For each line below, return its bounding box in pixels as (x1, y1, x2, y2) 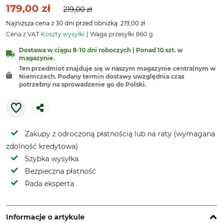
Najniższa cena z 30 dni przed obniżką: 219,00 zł (6, 19, 145, 27)
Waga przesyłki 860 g (89, 30, 153, 38)
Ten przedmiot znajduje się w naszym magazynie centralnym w (19, 65, 216, 72)
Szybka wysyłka (25, 154, 79, 163)
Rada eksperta (25, 179, 74, 188)
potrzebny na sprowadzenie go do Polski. (19, 81, 146, 88)
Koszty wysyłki (41, 30, 85, 38)
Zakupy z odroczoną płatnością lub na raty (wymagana (25, 129, 215, 138)
